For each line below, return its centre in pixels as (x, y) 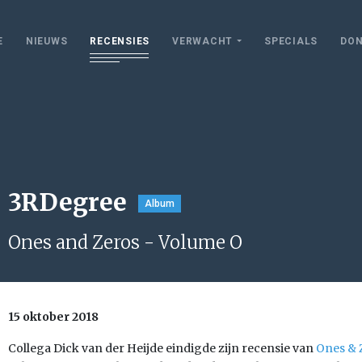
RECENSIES (120, 41)
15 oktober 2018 (53, 317)
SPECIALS (291, 41)
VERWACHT (202, 41)
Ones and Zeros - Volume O (125, 242)
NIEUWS (46, 41)
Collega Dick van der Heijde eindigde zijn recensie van (162, 348)
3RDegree (67, 202)
